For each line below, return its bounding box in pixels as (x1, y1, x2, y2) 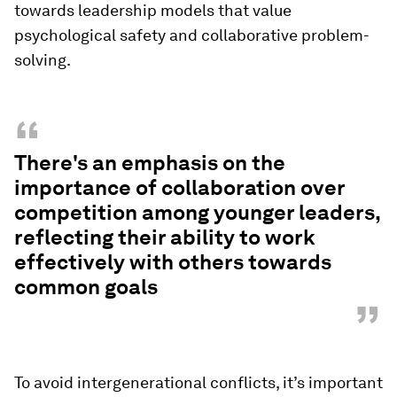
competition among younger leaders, (14, 198, 380, 225)
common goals (14, 273, 158, 300)
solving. (14, 50, 71, 69)
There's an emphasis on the (14, 149, 285, 175)
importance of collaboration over (14, 174, 345, 200)
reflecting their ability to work (14, 223, 315, 250)
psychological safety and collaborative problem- (14, 25, 370, 44)
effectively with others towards (14, 248, 331, 275)
